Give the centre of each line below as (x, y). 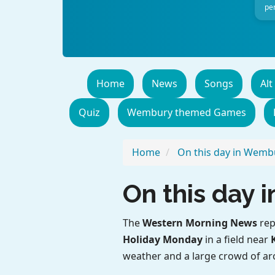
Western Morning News (199, 223)
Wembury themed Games (186, 112)
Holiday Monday (162, 239)
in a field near (236, 239)
